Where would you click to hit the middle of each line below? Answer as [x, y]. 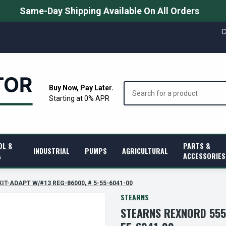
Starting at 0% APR [79, 98]
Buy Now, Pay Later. [81, 88]
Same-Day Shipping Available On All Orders [109, 11]
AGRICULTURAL [145, 151]
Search [135, 86]
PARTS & [197, 146]
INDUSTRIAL [52, 151]
